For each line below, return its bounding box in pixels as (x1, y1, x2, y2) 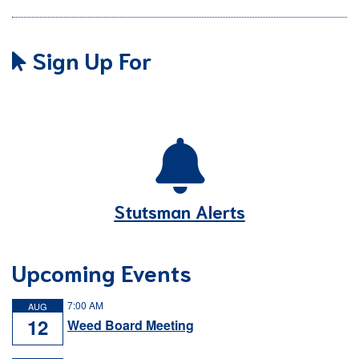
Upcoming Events (12, 257, 192, 286)
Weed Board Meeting (67, 316, 194, 334)
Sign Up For (26, 45, 151, 74)
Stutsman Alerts (114, 200, 245, 222)
